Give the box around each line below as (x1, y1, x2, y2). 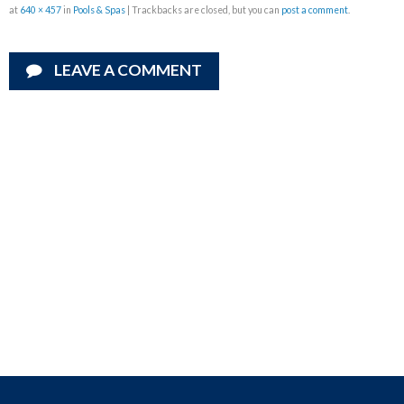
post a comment (281, 5, 348, 16)
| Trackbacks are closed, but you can (125, 5, 281, 16)
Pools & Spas (73, 5, 125, 16)
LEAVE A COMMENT (51, 60, 202, 80)
